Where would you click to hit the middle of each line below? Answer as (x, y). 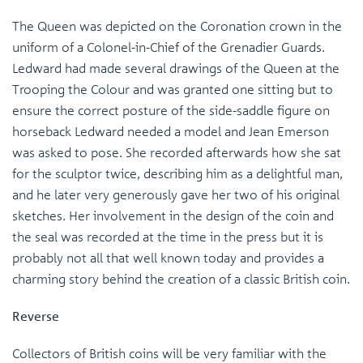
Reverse (36, 316)
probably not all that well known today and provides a (168, 258)
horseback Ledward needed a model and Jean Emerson (171, 131)
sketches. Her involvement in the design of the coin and (173, 216)
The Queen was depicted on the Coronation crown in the (177, 26)
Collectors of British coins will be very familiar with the (169, 353)
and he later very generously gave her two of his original (176, 194)
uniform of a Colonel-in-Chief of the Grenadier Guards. (169, 47)
